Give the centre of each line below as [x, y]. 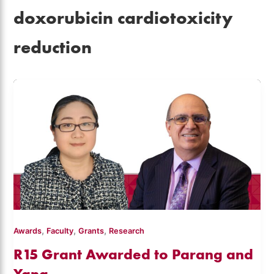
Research [127, 231]
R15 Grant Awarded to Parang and [134, 254]
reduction [53, 46]
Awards [28, 231]
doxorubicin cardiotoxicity [124, 17]
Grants [91, 231]
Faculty [60, 231]
